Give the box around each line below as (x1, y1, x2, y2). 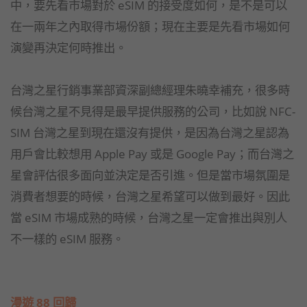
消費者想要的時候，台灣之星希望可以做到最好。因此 (10, 187, 290, 204)
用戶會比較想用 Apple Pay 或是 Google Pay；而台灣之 (10, 145, 294, 162)
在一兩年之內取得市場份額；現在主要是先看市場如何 (10, 17, 290, 34)
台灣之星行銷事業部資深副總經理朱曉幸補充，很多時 (10, 81, 290, 98)
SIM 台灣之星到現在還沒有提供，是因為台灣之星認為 (10, 123, 289, 140)
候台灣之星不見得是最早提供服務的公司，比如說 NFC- (10, 102, 295, 119)
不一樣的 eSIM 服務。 (10, 230, 124, 247)
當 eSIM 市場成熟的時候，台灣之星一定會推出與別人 (10, 208, 287, 225)
